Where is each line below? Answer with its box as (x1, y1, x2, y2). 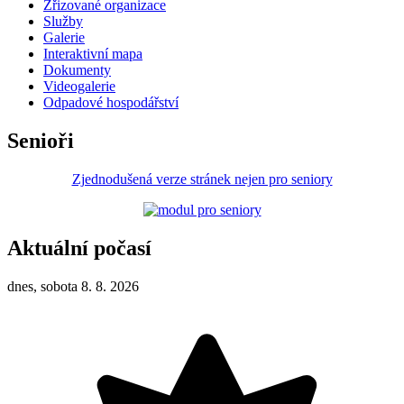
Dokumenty (43, 62, 111, 78)
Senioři (7, 129, 74, 153)
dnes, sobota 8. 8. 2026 (7, 278, 139, 294)
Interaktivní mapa (43, 46, 142, 62)
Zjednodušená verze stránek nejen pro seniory (71, 171, 333, 188)
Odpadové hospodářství (43, 95, 179, 111)
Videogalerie (43, 78, 115, 95)
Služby (43, 14, 83, 30)
